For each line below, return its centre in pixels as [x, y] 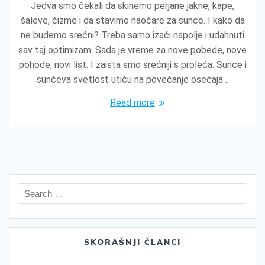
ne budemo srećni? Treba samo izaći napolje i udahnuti [132, 35]
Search [146, 190]
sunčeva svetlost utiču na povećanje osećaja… [132, 79]
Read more [132, 102]
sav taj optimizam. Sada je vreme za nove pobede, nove [132, 50]
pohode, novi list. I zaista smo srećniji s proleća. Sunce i [132, 64]
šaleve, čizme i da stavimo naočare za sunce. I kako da [132, 20]
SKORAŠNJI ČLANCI [132, 242]
